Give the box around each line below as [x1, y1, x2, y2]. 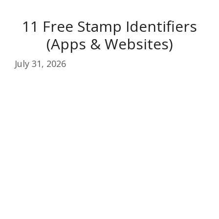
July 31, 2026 [15, 58, 66, 69]
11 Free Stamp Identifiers [22, 16, 197, 36]
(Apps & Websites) [46, 34, 173, 54]
